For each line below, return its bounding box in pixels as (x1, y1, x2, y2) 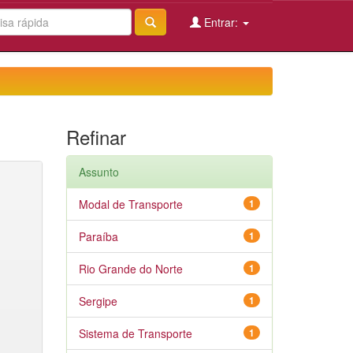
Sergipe (78, 293, 117, 309)
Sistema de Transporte (78, 325, 192, 341)
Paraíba (78, 229, 118, 244)
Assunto (78, 164, 119, 180)
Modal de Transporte (78, 196, 183, 212)
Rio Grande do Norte (78, 261, 183, 277)
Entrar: (201, 14, 241, 30)
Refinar (65, 123, 126, 150)
